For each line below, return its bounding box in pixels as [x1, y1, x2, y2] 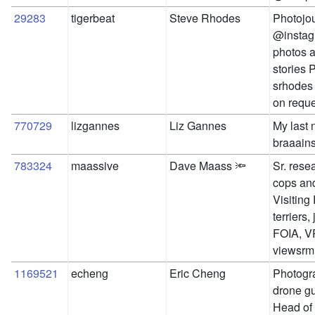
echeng [71, 265, 108, 282]
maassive [71, 157, 119, 174]
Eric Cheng [169, 265, 226, 282]
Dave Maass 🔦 [169, 157, 246, 174]
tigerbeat [71, 10, 115, 27]
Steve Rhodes [169, 10, 240, 27]
